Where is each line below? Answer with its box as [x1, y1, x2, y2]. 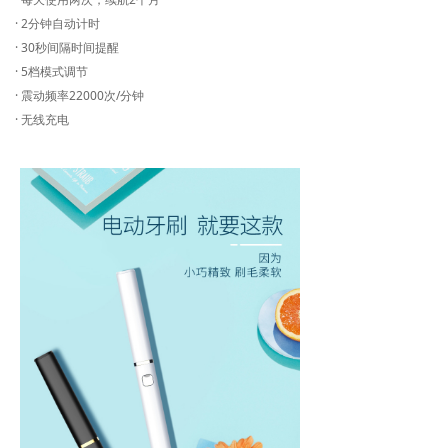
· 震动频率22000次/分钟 [15, 87, 144, 104]
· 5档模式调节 [15, 63, 88, 80]
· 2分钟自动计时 [15, 15, 100, 32]
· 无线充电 [15, 111, 69, 128]
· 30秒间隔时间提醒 [15, 39, 119, 56]
